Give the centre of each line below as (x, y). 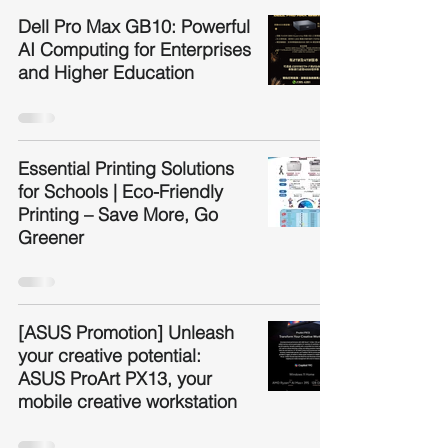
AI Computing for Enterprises (134, 49)
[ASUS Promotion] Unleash (126, 332)
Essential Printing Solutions (126, 168)
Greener (51, 237)
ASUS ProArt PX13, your (115, 378)
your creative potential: (109, 355)
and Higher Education (106, 72)
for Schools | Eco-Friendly (120, 191)
